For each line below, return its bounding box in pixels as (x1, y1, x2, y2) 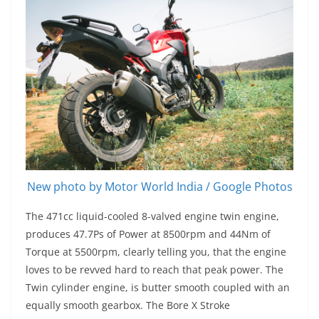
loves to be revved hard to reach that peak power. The (26, 262, 283, 276)
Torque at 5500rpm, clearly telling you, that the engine (26, 244, 286, 258)
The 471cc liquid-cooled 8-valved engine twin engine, (26, 209, 279, 223)
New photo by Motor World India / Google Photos (26, 178, 293, 194)
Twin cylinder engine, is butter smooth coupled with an (26, 280, 290, 294)
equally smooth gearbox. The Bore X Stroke (26, 298, 230, 312)
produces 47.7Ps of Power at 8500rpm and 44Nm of (26, 226, 271, 241)
